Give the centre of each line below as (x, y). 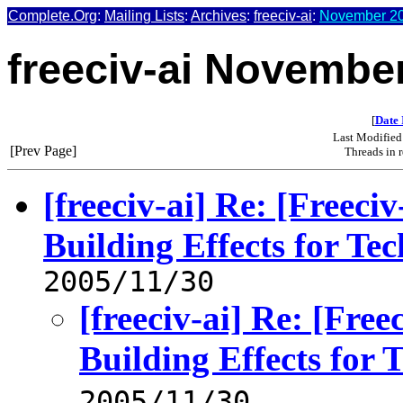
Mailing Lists (144, 16)
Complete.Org (53, 16)
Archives (219, 16)
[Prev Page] (43, 150)
